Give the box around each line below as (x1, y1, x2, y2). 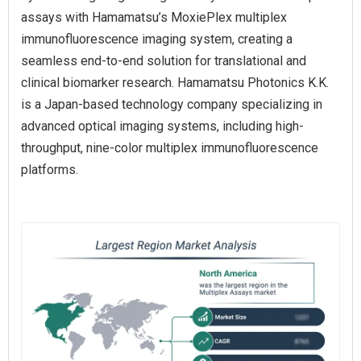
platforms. (21, 162, 78, 178)
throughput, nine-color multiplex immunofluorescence (21, 140, 318, 156)
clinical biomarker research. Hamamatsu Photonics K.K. (21, 75, 329, 91)
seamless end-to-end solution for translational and (21, 53, 306, 69)
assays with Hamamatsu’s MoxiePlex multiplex (21, 10, 287, 26)
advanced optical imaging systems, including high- (21, 118, 304, 135)
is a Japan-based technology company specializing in (21, 97, 322, 113)
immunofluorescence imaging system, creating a (21, 31, 293, 48)
